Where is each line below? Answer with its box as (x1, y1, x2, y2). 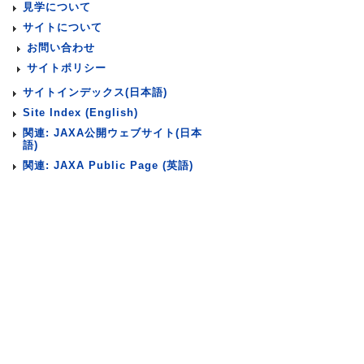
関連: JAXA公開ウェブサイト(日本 (23, 127, 202, 139)
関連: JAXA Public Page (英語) (23, 159, 193, 171)
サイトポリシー (27, 62, 106, 74)
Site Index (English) (23, 106, 138, 119)
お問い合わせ (27, 41, 95, 54)
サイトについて (23, 21, 102, 33)
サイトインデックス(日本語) (23, 86, 167, 98)
